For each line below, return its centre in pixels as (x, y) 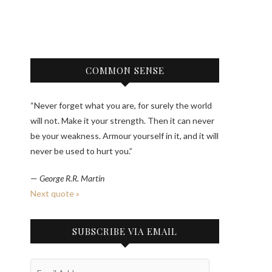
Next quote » (55, 193)
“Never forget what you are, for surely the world (121, 105)
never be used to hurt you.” (81, 151)
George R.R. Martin (72, 178)
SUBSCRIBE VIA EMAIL (125, 231)
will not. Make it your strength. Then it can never (122, 121)
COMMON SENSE (125, 70)
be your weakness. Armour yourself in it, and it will (124, 136)
